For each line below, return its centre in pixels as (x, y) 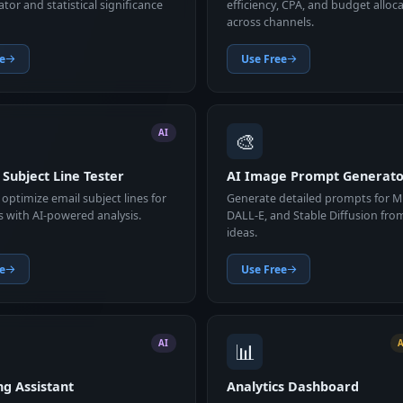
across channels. (271, 22)
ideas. (242, 233)
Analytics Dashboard (293, 387)
